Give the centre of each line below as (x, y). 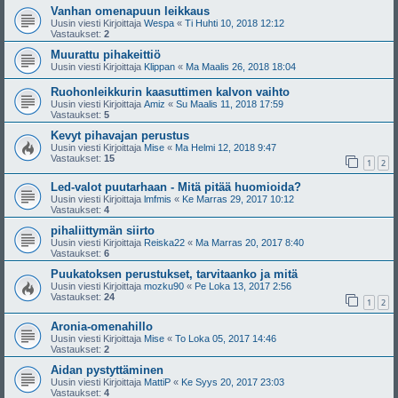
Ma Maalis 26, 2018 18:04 (241, 66)
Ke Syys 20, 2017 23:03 (233, 382)
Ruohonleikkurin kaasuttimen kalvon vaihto (170, 92)
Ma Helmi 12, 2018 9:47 (226, 147)
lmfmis (158, 199)
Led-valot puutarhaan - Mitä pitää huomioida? (176, 187)
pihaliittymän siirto (103, 231)
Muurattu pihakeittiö (106, 54)
